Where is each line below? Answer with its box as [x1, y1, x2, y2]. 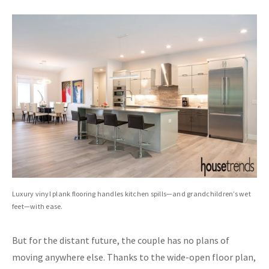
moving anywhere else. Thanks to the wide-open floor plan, [12, 251, 256, 264]
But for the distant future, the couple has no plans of [12, 234, 229, 247]
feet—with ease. [12, 202, 63, 211]
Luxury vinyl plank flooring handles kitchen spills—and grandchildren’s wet [12, 189, 251, 199]
